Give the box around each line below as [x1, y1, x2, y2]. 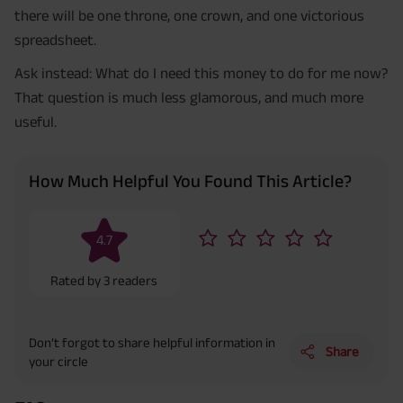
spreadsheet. [14, 31, 96, 49]
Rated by [50, 272, 104, 288]
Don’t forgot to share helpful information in [29, 334, 275, 350]
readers [112, 272, 158, 288]
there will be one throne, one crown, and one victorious [14, 7, 364, 24]
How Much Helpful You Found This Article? [29, 170, 352, 191]
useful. [14, 113, 57, 130]
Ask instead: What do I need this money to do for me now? [14, 65, 388, 82]
